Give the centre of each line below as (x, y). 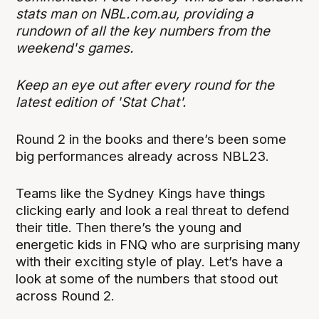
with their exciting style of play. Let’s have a (150, 262)
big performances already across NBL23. (143, 157)
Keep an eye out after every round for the (145, 85)
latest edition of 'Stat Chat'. (103, 103)
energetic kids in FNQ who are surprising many (158, 245)
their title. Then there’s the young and (129, 228)
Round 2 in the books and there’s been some (151, 140)
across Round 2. (66, 296)
